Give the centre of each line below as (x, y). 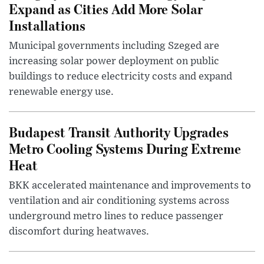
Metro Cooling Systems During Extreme (125, 148)
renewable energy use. (61, 92)
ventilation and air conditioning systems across (119, 201)
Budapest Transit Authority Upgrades (119, 131)
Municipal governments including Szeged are (114, 46)
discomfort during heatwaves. (79, 231)
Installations (47, 25)
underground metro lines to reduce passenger (116, 216)
